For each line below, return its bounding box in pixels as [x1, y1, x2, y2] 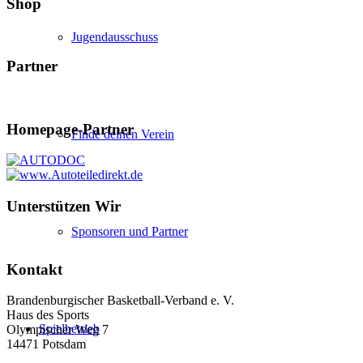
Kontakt [6, 260, 62, 278]
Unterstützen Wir [6, 198, 121, 216]
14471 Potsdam [6, 337, 86, 352]
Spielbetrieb [39, 322, 100, 335]
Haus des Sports [6, 308, 89, 322]
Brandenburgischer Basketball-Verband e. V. [6, 293, 234, 308]
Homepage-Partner [6, 120, 134, 138]
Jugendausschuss [71, 30, 158, 44]
